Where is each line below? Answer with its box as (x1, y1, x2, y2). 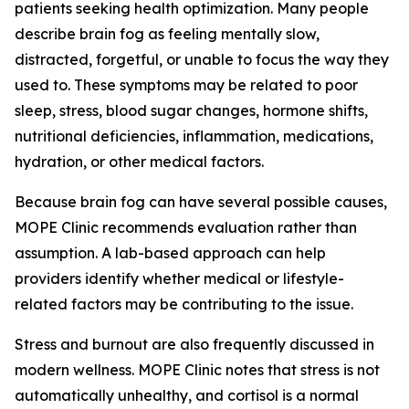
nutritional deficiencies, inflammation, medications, (15, 127, 373, 146)
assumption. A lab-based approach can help (15, 244, 326, 263)
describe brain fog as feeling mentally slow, (15, 25, 320, 44)
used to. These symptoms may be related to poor (15, 76, 358, 95)
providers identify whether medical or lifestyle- (15, 269, 344, 288)
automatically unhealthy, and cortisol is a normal (15, 386, 359, 405)
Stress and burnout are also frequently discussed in (15, 335, 374, 354)
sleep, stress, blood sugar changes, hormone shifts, (15, 101, 368, 121)
